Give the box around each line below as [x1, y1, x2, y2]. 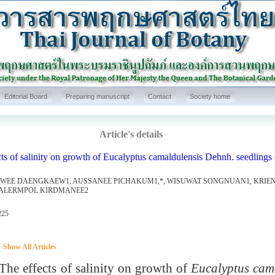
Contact [148, 93, 171, 100]
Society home [190, 93, 230, 100]
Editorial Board [4, 93, 47, 100]
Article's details [99, 129, 163, 139]
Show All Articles [2, 242, 56, 251]
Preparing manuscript [66, 93, 130, 100]
